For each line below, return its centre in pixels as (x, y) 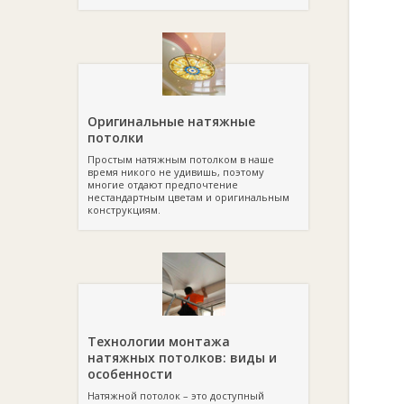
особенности (130, 374)
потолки (115, 138)
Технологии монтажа (159, 341)
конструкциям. (124, 210)
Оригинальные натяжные (171, 121)
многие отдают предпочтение (163, 184)
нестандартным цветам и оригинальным (188, 197)
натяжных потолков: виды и (182, 358)
